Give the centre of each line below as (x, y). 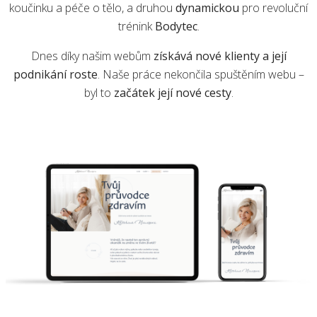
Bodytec (176, 26)
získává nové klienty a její (220, 56)
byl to (99, 92)
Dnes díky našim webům (92, 56)
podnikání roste (55, 74)
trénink (136, 26)
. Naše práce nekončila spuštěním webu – (201, 74)
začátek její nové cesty (172, 92)
